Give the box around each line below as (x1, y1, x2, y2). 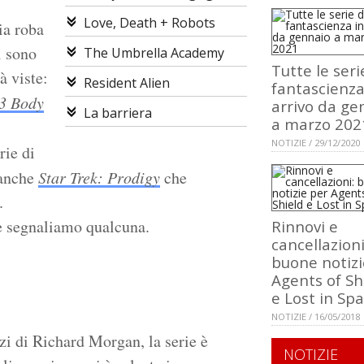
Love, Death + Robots (83, 14, 215, 32)
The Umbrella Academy (83, 44, 224, 63)
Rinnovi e (271, 216, 338, 237)
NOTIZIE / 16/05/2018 (271, 310, 360, 323)
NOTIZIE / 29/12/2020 (271, 136, 360, 149)
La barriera (83, 104, 152, 123)
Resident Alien (83, 74, 170, 93)
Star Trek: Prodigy (38, 167, 160, 188)
